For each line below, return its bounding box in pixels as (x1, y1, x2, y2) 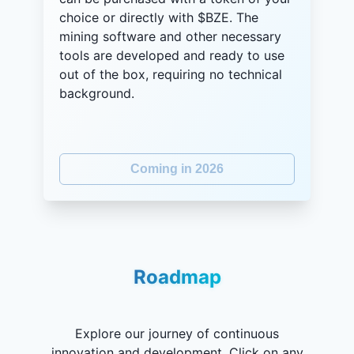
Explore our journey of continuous (75, 325, 279, 341)
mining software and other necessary (59, 28, 281, 44)
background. (59, 85, 134, 101)
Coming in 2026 (130, 162, 224, 176)
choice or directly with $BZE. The (59, 9, 258, 25)
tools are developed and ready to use (59, 47, 284, 63)
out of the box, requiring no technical (59, 66, 282, 82)
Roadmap (133, 265, 221, 288)
